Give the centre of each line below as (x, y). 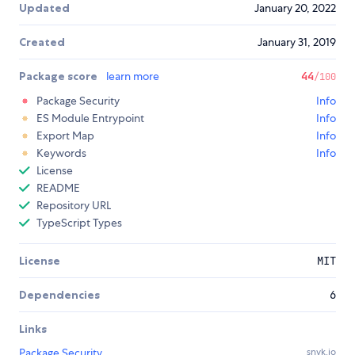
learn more (133, 76)
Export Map (65, 136)
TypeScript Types (79, 223)
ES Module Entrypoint (90, 118)
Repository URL (74, 206)
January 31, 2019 (297, 42)
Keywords (61, 153)
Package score (59, 76)
